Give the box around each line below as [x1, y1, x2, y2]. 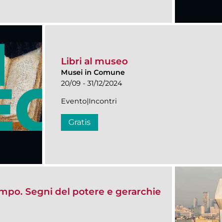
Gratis [68, 117, 91, 127]
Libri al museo [61, 55, 128, 67]
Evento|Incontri [61, 97, 117, 106]
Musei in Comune [61, 68, 125, 77]
